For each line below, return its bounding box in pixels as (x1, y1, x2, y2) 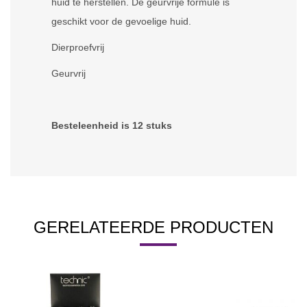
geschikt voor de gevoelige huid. (51, 15, 191, 27)
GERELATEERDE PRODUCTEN (34, 217, 273, 236)
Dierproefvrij (51, 41, 104, 53)
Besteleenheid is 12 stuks (51, 119, 175, 131)
